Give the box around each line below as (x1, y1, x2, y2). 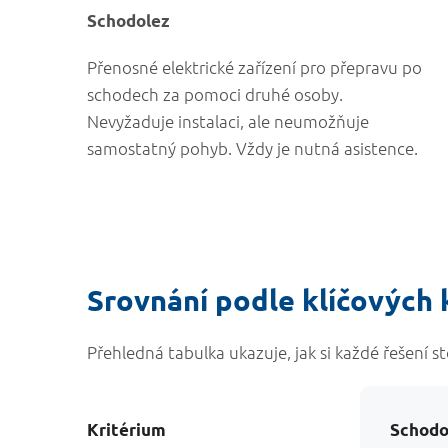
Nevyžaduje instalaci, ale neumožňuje (87, 110, 369, 132)
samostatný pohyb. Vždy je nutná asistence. (87, 137, 418, 159)
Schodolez (87, 10, 170, 31)
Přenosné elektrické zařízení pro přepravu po (87, 56, 422, 78)
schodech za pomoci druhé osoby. (87, 83, 343, 105)
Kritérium (87, 419, 166, 440)
